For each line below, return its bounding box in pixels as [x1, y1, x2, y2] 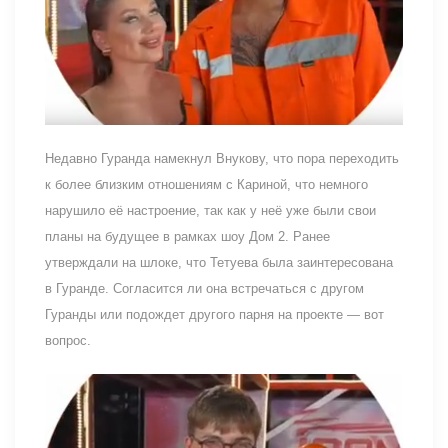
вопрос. [45, 332, 91, 348]
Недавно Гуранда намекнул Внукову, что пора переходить [45, 150, 399, 166]
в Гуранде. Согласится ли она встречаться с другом [45, 280, 364, 296]
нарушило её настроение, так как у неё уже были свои [45, 202, 376, 218]
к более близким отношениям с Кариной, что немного [45, 176, 368, 192]
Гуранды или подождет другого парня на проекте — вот [45, 306, 384, 322]
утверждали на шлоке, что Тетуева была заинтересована [45, 254, 393, 270]
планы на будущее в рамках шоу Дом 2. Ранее [45, 228, 330, 244]
